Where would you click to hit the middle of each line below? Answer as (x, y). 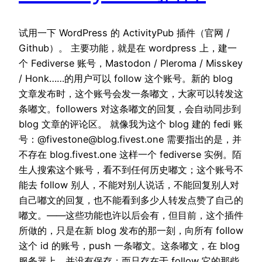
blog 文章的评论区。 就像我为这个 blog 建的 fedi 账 (131, 124)
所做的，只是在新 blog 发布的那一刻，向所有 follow (131, 231)
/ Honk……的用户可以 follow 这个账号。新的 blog (126, 79)
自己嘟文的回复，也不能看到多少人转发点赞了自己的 (131, 200)
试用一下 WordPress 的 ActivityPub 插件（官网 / (124, 33)
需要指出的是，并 (203, 139)
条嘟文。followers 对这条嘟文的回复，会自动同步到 (130, 109)
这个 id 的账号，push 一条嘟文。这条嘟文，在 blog (129, 246)
